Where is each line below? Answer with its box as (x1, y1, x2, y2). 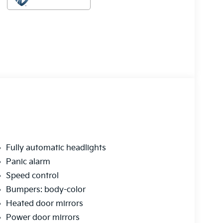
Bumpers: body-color (5, 185, 86, 195)
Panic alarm (5, 157, 50, 167)
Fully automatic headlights (5, 143, 106, 153)
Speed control (5, 171, 59, 181)
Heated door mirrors (5, 199, 83, 209)
